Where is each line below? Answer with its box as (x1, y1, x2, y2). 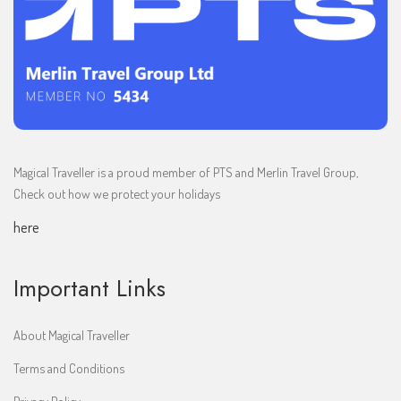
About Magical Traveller (13, 327, 130, 344)
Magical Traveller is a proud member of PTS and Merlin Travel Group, (13, 163, 358, 180)
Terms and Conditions (13, 360, 124, 377)
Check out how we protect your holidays (13, 184, 220, 201)
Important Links (13, 271, 166, 306)
